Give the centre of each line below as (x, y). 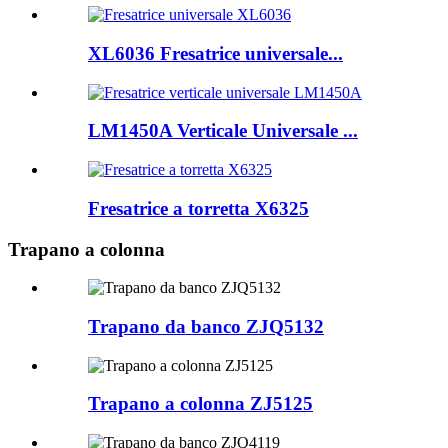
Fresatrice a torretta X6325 (198, 208)
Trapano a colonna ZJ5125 (200, 404)
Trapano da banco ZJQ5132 (206, 326)
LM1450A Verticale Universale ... (223, 131)
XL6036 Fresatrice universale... (215, 53)
